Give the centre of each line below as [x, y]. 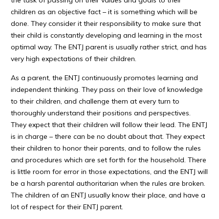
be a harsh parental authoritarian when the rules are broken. [108, 183]
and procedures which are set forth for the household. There [109, 160]
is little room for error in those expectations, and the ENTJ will [109, 172]
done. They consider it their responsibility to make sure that [106, 23]
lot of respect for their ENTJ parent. [67, 207]
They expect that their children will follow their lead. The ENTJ [109, 125]
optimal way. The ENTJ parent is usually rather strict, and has [109, 47]
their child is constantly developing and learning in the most [107, 35]
